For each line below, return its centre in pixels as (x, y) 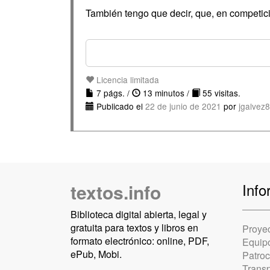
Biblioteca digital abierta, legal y (139, 214)
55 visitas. (220, 93)
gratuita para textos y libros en (134, 228)
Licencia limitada (127, 80)
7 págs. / (113, 93)
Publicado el (120, 106)
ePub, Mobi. (96, 254)
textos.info (116, 192)
